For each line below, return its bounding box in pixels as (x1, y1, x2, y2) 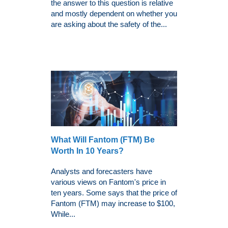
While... (51, 209, 75, 218)
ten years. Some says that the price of (51, 188, 177, 197)
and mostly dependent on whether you (51, 9, 177, 18)
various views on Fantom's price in (51, 177, 166, 186)
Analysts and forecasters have (51, 166, 152, 176)
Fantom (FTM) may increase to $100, (51, 198, 175, 208)
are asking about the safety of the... (51, 20, 167, 29)
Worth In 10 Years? (51, 146, 124, 155)
